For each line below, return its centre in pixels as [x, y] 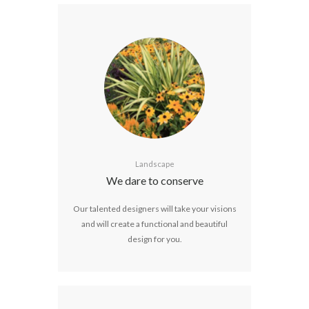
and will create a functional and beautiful [154, 223]
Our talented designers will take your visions [154, 208]
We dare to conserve [154, 181]
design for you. [154, 239]
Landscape [154, 164]
